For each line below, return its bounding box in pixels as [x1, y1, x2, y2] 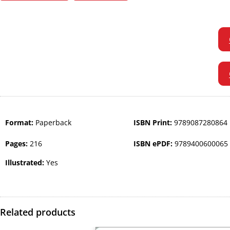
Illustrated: [5, 157, 46, 167]
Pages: [5, 138, 30, 148]
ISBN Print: [133, 117, 174, 127]
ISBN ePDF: [133, 138, 175, 148]
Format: [5, 117, 35, 127]
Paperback [35, 117, 71, 127]
